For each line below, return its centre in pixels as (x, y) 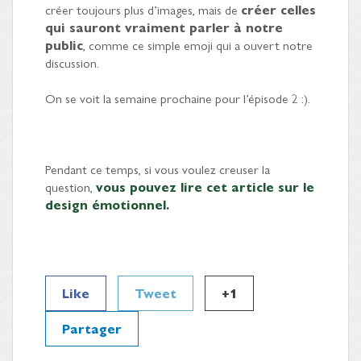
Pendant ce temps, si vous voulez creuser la (158, 169)
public (64, 45)
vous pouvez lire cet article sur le (205, 187)
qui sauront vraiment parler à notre (164, 27)
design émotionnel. (107, 205)
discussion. (72, 63)
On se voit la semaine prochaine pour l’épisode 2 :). (178, 98)
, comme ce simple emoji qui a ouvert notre (198, 45)
